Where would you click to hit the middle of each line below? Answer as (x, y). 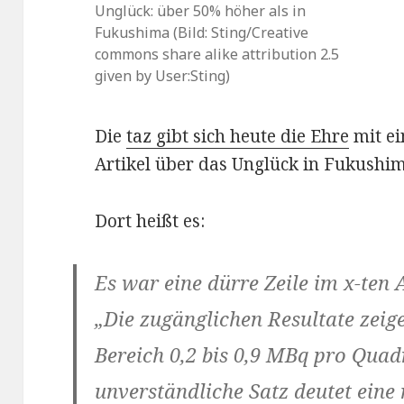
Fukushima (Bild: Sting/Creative (202, 33)
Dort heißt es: (150, 221)
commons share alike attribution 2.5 (217, 55)
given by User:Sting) (163, 76)
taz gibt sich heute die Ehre (238, 137)
